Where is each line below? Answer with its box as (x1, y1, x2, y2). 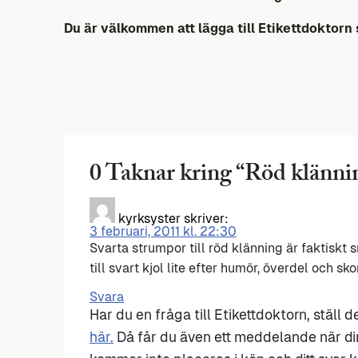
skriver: (184, 211, 229, 227)
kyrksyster (118, 211, 181, 227)
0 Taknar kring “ (89, 156, 245, 197)
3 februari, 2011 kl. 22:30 (89, 224, 237, 240)
